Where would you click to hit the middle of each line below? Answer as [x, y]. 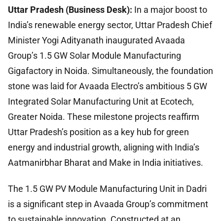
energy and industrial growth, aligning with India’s [104, 147]
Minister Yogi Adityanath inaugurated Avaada [96, 40]
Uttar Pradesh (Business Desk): [70, 9]
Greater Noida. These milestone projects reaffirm [104, 116]
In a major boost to [170, 9]
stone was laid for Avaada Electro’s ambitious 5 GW [108, 86]
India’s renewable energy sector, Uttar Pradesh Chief [110, 25]
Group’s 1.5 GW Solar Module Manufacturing [94, 55]
